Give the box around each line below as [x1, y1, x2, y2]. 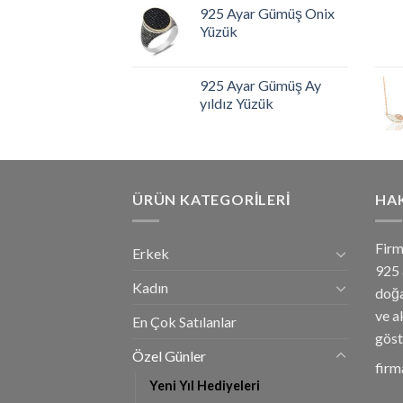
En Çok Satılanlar [132, 313, 237, 331]
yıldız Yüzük [200, 94, 273, 112]
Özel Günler [132, 347, 206, 365]
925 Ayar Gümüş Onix [200, 4, 335, 22]
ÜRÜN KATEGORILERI [132, 190, 291, 208]
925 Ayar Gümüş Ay [200, 76, 321, 94]
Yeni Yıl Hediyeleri [149, 378, 260, 394]
